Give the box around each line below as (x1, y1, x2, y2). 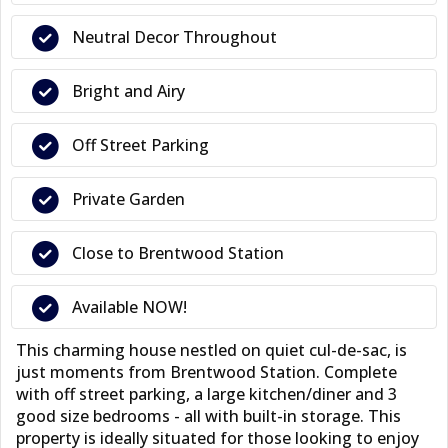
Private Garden (72, 188, 185, 210)
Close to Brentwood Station (72, 242, 284, 264)
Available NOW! (72, 296, 187, 318)
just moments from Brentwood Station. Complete (16, 361, 397, 383)
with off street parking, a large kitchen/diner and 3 (16, 383, 397, 405)
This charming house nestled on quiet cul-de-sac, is (16, 339, 407, 361)
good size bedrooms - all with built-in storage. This (16, 405, 401, 427)
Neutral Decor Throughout (72, 26, 277, 48)
